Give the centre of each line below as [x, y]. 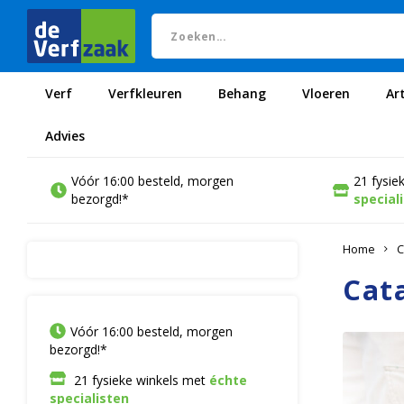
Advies [65, 135]
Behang [242, 93]
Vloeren [326, 93]
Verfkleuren [145, 93]
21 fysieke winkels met [140, 380]
